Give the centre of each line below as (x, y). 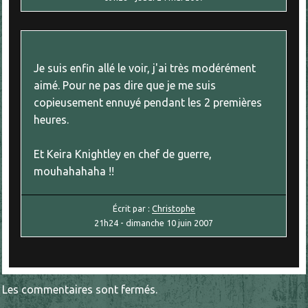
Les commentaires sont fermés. (79, 290)
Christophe (173, 208)
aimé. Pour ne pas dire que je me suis (125, 86)
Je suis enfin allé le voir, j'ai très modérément (145, 68)
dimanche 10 (151, 222)
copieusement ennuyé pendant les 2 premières (148, 103)
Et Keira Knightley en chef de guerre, (123, 154)
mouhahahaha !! (74, 172)
